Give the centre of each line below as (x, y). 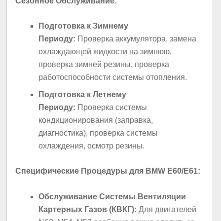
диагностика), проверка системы (98, 133)
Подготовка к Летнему (83, 95)
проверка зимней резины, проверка (104, 64)
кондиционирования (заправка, (96, 120)
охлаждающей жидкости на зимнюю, (105, 51)
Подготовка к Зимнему (84, 26)
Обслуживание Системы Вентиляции (112, 196)
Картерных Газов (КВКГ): (88, 209)
